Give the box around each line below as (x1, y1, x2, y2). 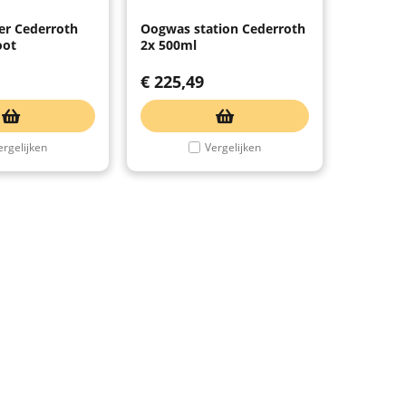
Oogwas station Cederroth (140, 19, 305, 37)
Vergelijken (205, 139, 261, 155)
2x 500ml (140, 35, 197, 53)
